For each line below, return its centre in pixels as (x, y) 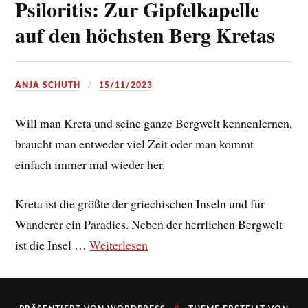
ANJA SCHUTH (48, 85)
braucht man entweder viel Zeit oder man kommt (135, 143)
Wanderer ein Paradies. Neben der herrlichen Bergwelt (149, 224)
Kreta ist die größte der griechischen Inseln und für (140, 203)
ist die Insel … (53, 244)
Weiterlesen (119, 244)
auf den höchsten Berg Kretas (145, 34)
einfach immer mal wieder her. (90, 164)
